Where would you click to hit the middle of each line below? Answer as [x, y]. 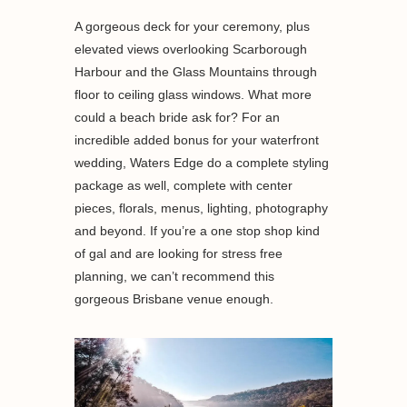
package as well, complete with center [184, 186]
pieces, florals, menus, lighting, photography [202, 208]
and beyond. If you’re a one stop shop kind [198, 231]
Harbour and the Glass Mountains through [196, 72]
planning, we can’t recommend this [175, 277]
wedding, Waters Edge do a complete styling [202, 163]
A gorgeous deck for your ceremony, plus [193, 27]
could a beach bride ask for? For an [178, 118]
